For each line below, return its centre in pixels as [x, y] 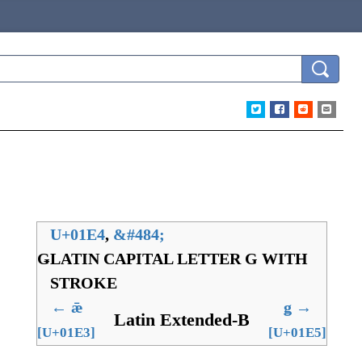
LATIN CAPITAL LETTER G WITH [179, 259]
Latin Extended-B [182, 320]
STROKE [84, 283]
